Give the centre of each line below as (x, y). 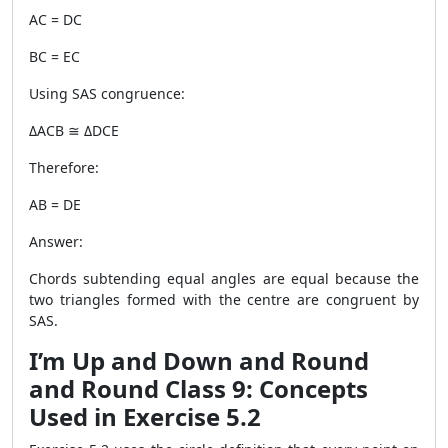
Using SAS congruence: (107, 93)
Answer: (56, 241)
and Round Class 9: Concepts (198, 388)
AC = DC (55, 19)
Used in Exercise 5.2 (145, 416)
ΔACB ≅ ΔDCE (74, 130)
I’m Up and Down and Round (199, 360)
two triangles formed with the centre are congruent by (224, 299)
